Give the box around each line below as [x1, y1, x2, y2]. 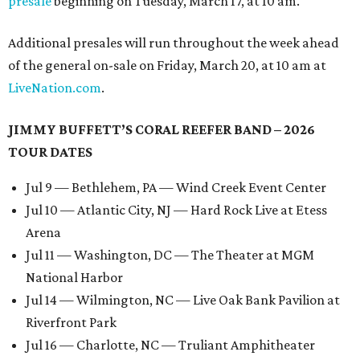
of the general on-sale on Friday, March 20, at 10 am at [8, 57, 326, 74]
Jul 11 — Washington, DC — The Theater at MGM [26, 247, 314, 264]
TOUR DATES [8, 144, 92, 161]
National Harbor [26, 269, 123, 286]
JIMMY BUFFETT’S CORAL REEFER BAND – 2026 [8, 121, 315, 138]
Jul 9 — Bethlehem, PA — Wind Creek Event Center [26, 179, 326, 196]
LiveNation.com [8, 80, 101, 96]
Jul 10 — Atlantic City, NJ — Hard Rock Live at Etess [26, 202, 327, 219]
